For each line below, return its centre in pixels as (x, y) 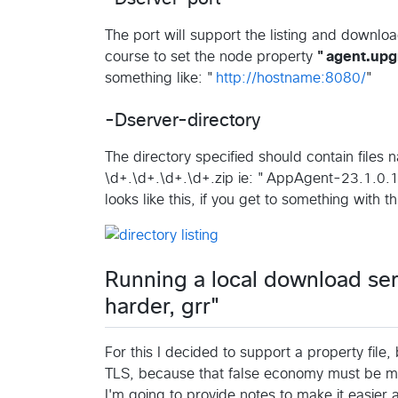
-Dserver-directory (183, 120)
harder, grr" (164, 307)
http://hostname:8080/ (291, 78)
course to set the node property (211, 56)
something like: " (160, 78)
